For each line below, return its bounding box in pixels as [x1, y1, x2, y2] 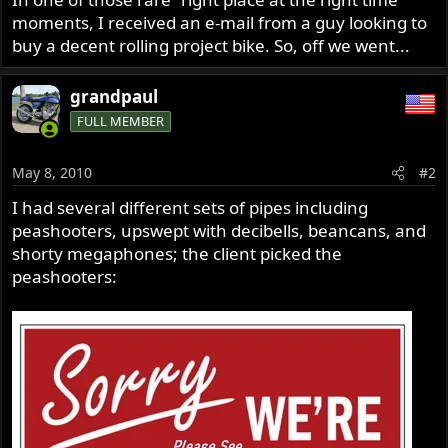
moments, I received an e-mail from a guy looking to [12, 11, 428, 35]
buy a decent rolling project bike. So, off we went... [12, 34, 411, 58]
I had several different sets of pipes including [12, 195, 369, 219]
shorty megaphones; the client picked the [12, 241, 343, 265]
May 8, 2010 [12, 162, 93, 182]
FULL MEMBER [77, 112, 165, 131]
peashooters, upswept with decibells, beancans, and [12, 218, 427, 242]
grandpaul [70, 85, 159, 109]
